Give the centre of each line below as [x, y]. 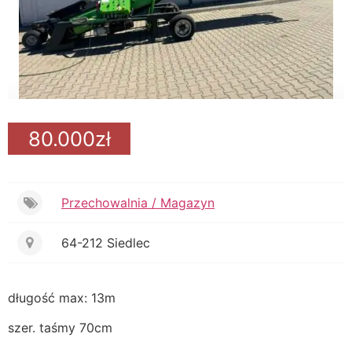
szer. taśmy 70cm [60, 328]
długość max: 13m [62, 298]
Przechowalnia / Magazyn [138, 203]
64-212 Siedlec [106, 243]
